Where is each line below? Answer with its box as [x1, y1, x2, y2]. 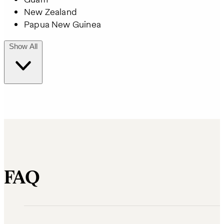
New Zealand [24, 5, 77, 18]
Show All [9, 42, 37, 51]
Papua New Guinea [24, 18, 101, 31]
